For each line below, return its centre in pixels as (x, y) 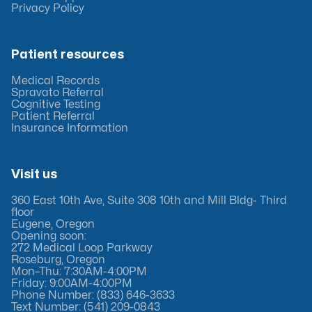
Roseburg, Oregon (58, 259)
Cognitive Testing (56, 104)
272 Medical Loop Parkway (82, 248)
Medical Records (55, 80)
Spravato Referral (57, 92)
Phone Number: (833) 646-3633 (93, 295)
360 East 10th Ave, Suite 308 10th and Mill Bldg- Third (149, 200)
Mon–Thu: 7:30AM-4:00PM (79, 271)
